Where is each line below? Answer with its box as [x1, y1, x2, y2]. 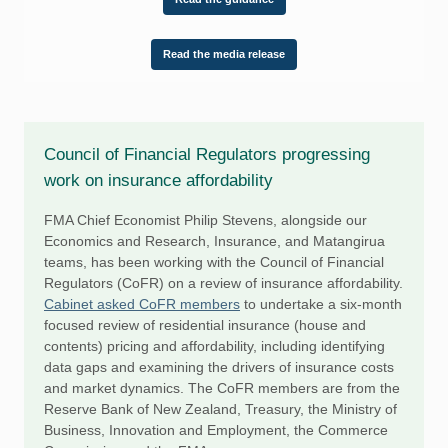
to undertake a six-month [240, 296, 402, 312]
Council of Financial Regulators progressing [44, 145, 370, 164]
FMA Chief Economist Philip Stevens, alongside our [44, 212, 367, 228]
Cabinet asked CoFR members [44, 296, 240, 312]
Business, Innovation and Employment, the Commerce [44, 422, 388, 438]
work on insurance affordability [44, 171, 273, 190]
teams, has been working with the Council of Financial [44, 254, 384, 270]
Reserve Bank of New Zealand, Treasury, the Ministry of [44, 401, 397, 417]
